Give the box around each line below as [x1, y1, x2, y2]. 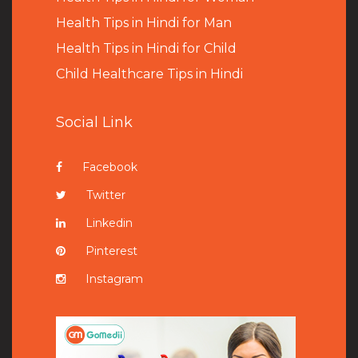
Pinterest [86, 243, 137, 258]
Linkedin [86, 215, 133, 230]
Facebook [82, 159, 137, 174]
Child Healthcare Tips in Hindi [56, 66, 243, 82]
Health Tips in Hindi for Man [56, 14, 232, 30]
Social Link [56, 113, 133, 131]
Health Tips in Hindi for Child [56, 40, 237, 56]
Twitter [86, 187, 125, 202]
